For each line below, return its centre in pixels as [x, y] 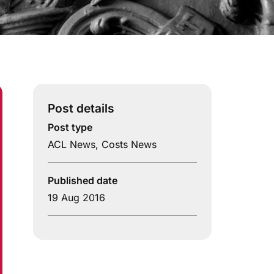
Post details [81, 109]
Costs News [129, 145]
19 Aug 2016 [76, 198]
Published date [83, 181]
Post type [70, 128]
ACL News [72, 145]
